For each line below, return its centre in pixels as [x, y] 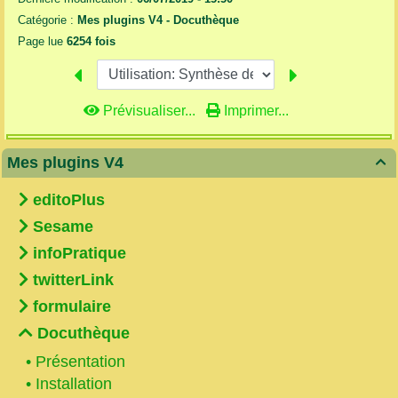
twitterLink [73, 279]
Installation [74, 383]
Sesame [63, 226]
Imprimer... [254, 110]
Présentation [80, 361]
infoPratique [80, 253]
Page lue [42, 42]
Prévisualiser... [149, 110]
